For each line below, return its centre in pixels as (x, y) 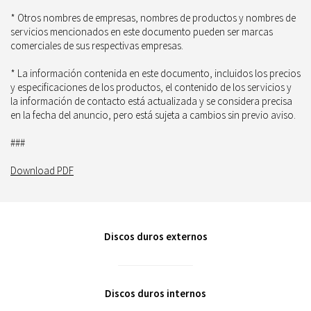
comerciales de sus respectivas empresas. (97, 45)
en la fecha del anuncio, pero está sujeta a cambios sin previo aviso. (153, 115)
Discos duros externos (155, 236)
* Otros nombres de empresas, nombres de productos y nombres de (153, 18)
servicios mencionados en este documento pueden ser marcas (142, 32)
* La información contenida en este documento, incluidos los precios (155, 73)
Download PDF (42, 170)
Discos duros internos (155, 293)
